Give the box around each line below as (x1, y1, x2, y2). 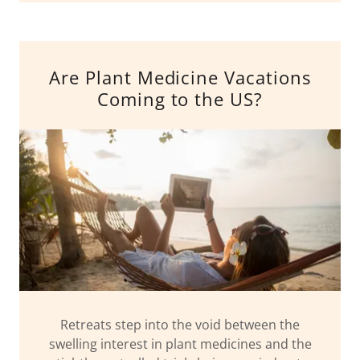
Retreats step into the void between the (60, 315, 300, 333)
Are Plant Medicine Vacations (48, 65, 312, 90)
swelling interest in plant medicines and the (48, 334, 312, 353)
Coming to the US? (96, 87, 264, 112)
